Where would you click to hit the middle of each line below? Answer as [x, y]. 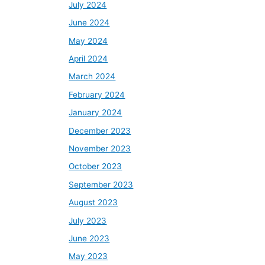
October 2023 [96, 167]
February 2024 [97, 94]
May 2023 [88, 256]
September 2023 [101, 184]
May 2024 [88, 41]
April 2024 [88, 58]
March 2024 [92, 77]
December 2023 [100, 130]
